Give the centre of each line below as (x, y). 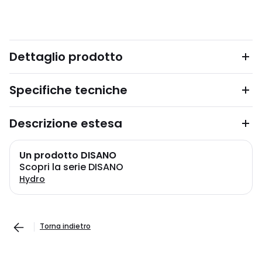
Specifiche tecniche (68, 90)
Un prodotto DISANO (68, 155)
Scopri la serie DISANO (71, 167)
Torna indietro (65, 226)
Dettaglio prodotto (66, 57)
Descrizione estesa (66, 123)
